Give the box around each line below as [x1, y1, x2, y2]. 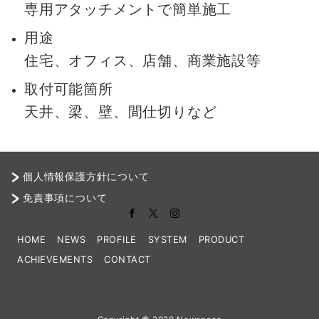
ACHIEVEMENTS [17, 254, 93, 266]
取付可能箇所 [24, 80, 113, 98]
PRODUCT [198, 234, 245, 246]
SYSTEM [147, 234, 187, 246]
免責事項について [23, 192, 108, 204]
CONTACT [104, 254, 151, 266]
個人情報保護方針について [23, 170, 150, 183]
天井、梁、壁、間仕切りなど [24, 103, 217, 121]
